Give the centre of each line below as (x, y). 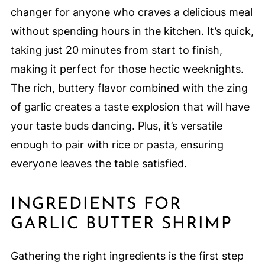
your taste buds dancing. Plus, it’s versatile (116, 126)
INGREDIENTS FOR (96, 205)
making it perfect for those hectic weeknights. (127, 69)
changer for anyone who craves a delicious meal (131, 12)
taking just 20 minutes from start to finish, (116, 50)
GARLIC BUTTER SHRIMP (121, 224)
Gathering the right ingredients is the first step (127, 256)
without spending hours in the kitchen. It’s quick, (132, 31)
